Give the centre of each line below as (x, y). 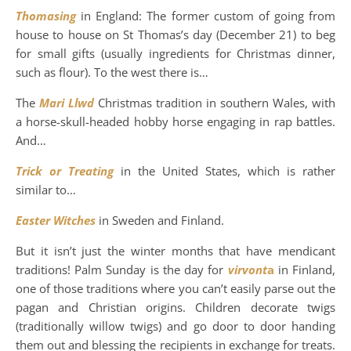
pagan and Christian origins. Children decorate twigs (175, 307)
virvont (247, 270)
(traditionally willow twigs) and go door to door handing (175, 326)
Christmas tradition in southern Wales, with (217, 103)
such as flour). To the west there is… (112, 72)
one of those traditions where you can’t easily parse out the (175, 288)
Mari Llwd (69, 103)
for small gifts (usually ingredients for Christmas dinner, (175, 53)
